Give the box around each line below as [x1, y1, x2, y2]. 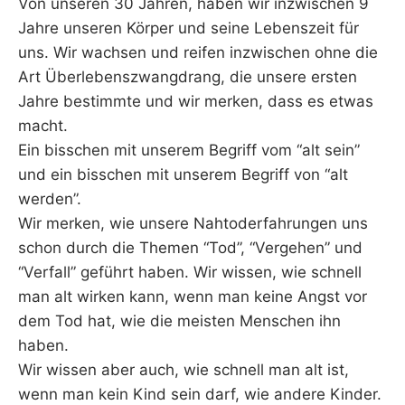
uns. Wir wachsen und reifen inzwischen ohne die [18, 43, 378, 62]
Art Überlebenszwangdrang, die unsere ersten [18, 68, 357, 87]
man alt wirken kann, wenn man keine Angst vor [18, 287, 367, 306]
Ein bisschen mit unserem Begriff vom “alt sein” [18, 141, 360, 160]
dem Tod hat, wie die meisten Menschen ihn [18, 312, 341, 331]
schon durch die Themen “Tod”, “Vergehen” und [18, 239, 363, 258]
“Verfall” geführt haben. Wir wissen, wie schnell [18, 263, 362, 282]
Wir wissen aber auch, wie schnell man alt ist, [18, 361, 349, 380]
